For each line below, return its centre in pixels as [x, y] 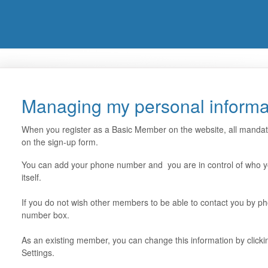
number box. [45, 215]
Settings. [39, 252]
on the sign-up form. [61, 142]
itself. [32, 177]
